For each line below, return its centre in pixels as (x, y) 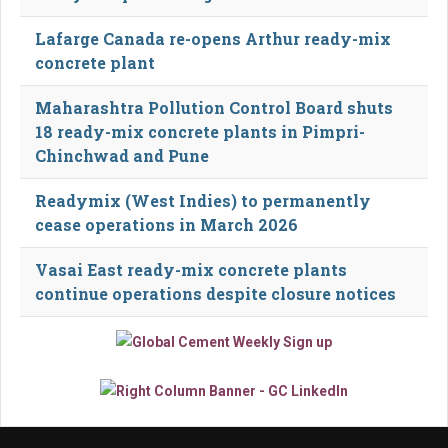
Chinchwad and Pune (122, 155)
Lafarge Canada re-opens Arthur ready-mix (213, 38)
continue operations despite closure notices (215, 293)
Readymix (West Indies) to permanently (203, 200)
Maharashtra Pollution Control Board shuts (214, 107)
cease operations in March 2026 (166, 224)
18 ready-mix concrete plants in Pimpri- (200, 131)
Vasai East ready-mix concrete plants (191, 269)
